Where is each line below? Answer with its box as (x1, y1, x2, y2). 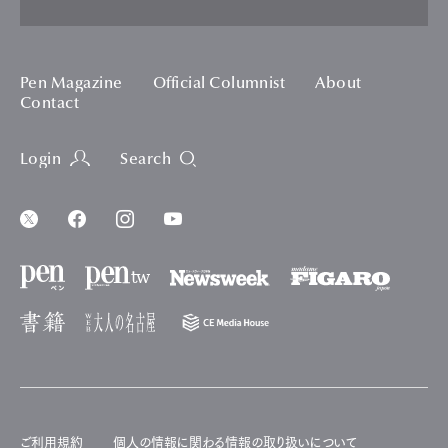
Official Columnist (152, 76, 286, 93)
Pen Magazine (20, 76, 123, 93)
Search (120, 152, 172, 169)
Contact (20, 96, 80, 113)
